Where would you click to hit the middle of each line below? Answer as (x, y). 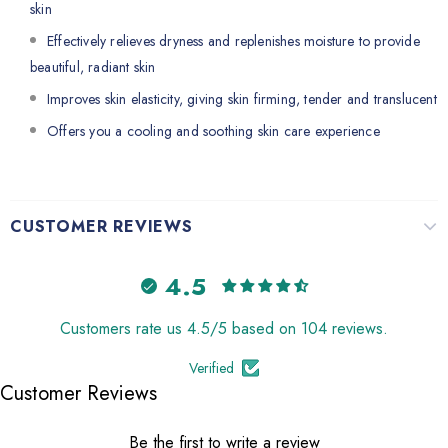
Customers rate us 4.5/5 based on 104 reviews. (224, 328)
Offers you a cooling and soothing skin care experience (213, 131)
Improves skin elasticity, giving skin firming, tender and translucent (242, 99)
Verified (211, 368)
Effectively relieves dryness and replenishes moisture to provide (233, 41)
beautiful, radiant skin (93, 67)
